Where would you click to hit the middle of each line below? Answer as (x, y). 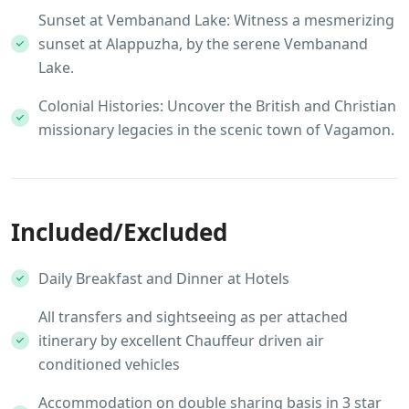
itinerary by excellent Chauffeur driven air (181, 340)
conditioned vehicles (109, 364)
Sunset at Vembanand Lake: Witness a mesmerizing (216, 20)
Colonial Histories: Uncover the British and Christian (217, 105)
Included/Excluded (119, 231)
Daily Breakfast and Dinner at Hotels (164, 278)
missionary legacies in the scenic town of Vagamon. (216, 129)
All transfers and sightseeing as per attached (193, 316)
